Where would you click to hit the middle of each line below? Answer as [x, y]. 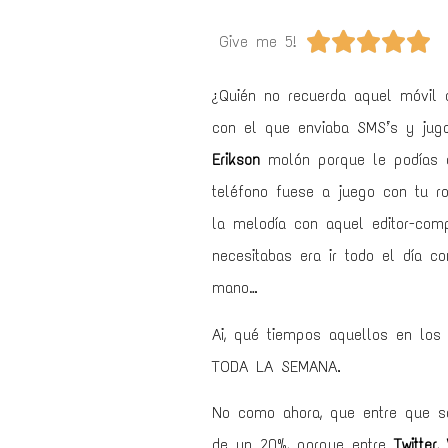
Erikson [236, 160]
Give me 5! [257, 41]
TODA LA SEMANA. [280, 366]
